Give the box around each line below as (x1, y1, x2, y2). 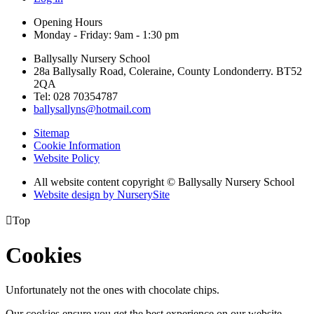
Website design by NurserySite (34, 188, 170, 200)
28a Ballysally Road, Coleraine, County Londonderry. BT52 (34, 64, 302, 77)
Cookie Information (34, 139, 121, 151)
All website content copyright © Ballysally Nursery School (34, 175, 294, 188)
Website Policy (34, 151, 100, 164)
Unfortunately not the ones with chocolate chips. (6, 283, 219, 296)
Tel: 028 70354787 (34, 90, 118, 102)
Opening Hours (34, 15, 102, 28)
